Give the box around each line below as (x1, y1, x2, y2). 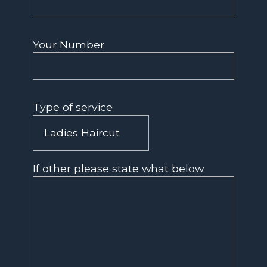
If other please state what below (33, 162, 204, 175)
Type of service (33, 100, 113, 113)
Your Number (33, 38, 104, 51)
